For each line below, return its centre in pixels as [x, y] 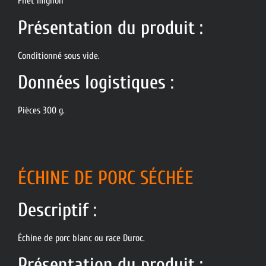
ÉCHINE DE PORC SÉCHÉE [106, 178]
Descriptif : [57, 210]
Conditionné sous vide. [59, 56]
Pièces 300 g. [41, 111]
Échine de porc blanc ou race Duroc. [81, 238]
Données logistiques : [96, 83]
